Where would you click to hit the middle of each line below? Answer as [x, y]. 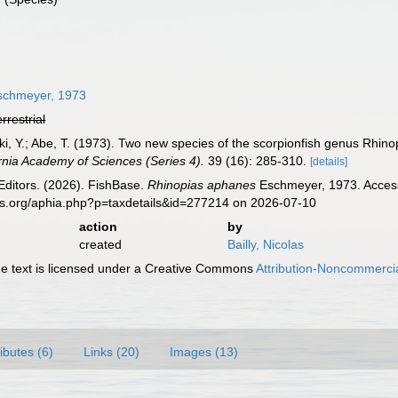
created [100, 244]
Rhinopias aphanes [202, 185]
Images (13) [204, 352]
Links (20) [111, 352]
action [98, 227]
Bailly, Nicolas [265, 244]
